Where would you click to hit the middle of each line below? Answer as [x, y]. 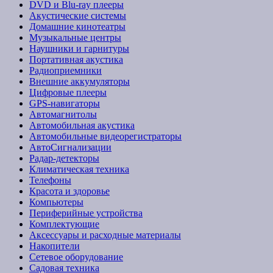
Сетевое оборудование [76, 257]
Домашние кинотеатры [77, 26]
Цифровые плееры [68, 92]
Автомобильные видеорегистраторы [105, 136]
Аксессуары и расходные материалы [105, 235]
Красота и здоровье [69, 191]
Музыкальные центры [75, 37]
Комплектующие [64, 224]
